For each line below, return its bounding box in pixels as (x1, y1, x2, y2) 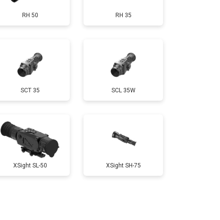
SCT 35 (20, 86, 40, 94)
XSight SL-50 (13, 162, 47, 169)
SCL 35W (111, 86, 136, 94)
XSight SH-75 (106, 162, 141, 169)
